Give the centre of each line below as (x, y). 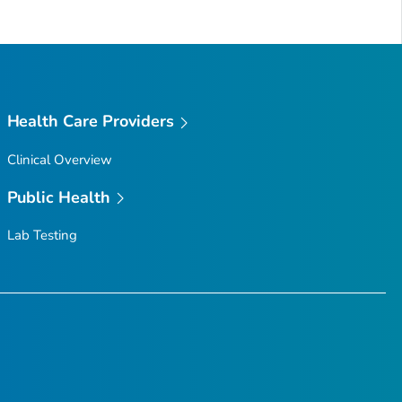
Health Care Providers (91, 121)
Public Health (59, 197)
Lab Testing (42, 236)
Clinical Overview (59, 159)
